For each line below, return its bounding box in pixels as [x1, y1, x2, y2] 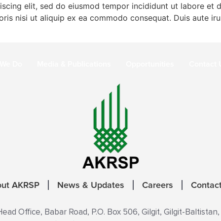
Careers [142, 179, 173, 190]
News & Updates [57, 179, 124, 190]
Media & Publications [37, 59, 111, 69]
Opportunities [126, 59, 174, 69]
